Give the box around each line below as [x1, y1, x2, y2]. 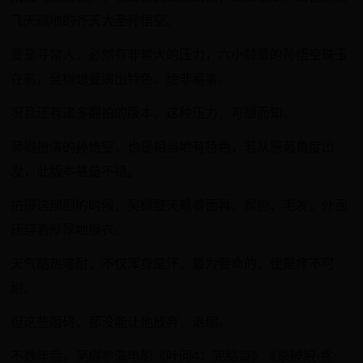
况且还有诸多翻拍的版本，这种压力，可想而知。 [11, 106, 297, 120]
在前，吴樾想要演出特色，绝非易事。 [11, 72, 232, 86]
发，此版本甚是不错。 [11, 164, 141, 178]
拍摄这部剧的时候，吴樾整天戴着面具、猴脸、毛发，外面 [11, 199, 348, 212]
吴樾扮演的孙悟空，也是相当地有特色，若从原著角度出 [11, 140, 335, 154]
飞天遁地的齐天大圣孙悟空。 [11, 14, 180, 28]
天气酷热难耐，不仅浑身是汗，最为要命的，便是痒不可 [11, 257, 335, 271]
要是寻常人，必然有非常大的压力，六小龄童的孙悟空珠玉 [11, 48, 348, 62]
